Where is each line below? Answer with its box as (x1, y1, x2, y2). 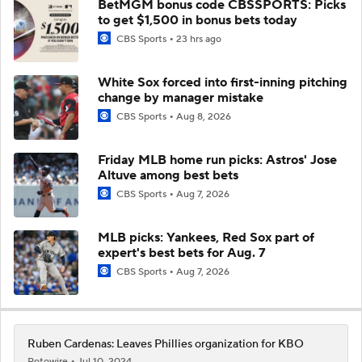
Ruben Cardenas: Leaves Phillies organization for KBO (27, 336, 304, 351)
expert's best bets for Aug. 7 (98, 244, 266, 261)
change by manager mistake (98, 89, 263, 106)
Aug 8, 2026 (176, 110, 231, 123)
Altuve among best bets (98, 166, 238, 183)
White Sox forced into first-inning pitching (98, 74, 347, 90)
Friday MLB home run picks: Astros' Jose (98, 151, 337, 168)
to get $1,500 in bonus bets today (98, 11, 297, 28)
